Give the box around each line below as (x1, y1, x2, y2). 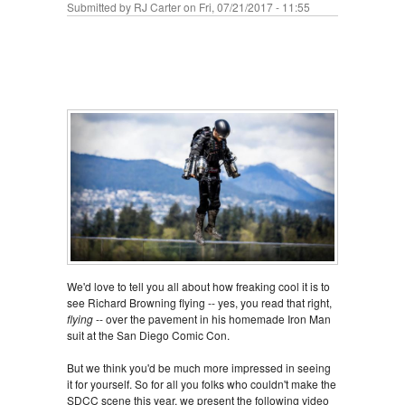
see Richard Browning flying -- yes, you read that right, (67, 295, 332, 311)
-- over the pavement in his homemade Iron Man (93, 311, 331, 327)
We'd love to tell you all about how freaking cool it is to (67, 278, 330, 295)
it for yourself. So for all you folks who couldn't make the (67, 376, 336, 392)
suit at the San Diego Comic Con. (67, 327, 230, 344)
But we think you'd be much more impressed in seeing (67, 360, 331, 376)
